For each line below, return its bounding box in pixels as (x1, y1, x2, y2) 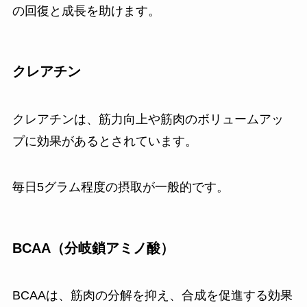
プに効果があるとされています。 (12, 134, 197, 148)
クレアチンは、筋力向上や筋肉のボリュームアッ (12, 112, 284, 126)
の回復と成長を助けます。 (12, 4, 160, 19)
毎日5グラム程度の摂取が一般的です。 (12, 180, 229, 195)
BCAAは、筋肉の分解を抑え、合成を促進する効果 (12, 288, 293, 303)
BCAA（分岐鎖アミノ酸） (12, 240, 174, 256)
